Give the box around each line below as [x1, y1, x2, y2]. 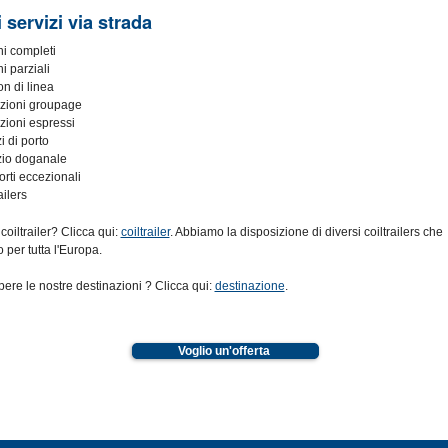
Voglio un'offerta [178, 344, 270, 358]
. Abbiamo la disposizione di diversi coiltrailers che [169, 224, 443, 239]
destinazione [214, 278, 285, 293]
